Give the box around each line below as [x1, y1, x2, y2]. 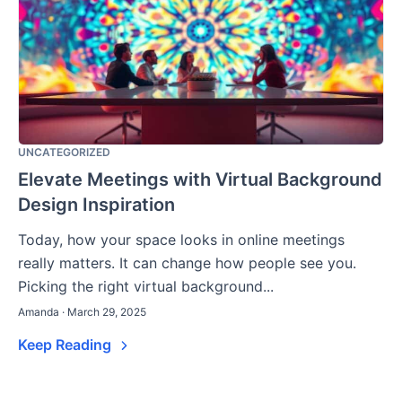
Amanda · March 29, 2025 [18, 305, 146, 319]
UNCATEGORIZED [18, 145, 110, 160]
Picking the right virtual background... [18, 277, 274, 296]
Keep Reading [18, 336, 115, 354]
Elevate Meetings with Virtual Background [18, 169, 382, 191]
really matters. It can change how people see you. [18, 254, 356, 273]
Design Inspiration [18, 194, 175, 216]
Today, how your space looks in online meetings [18, 231, 345, 249]
